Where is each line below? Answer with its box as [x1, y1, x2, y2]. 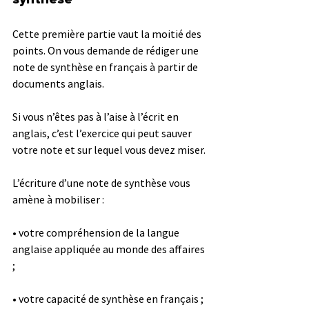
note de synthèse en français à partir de [12, 59, 200, 74]
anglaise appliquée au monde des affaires [12, 241, 207, 256]
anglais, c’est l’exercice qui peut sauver [12, 126, 194, 140]
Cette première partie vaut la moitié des [12, 26, 203, 41]
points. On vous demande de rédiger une [12, 43, 201, 57]
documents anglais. [12, 76, 106, 90]
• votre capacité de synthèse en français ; [12, 291, 203, 306]
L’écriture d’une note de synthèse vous [12, 175, 192, 190]
